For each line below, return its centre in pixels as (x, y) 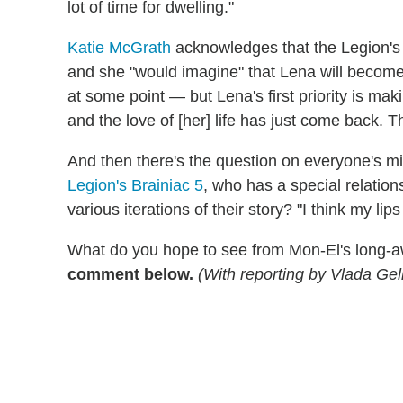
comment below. (130, 274)
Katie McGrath (119, 47)
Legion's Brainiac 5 (135, 185)
